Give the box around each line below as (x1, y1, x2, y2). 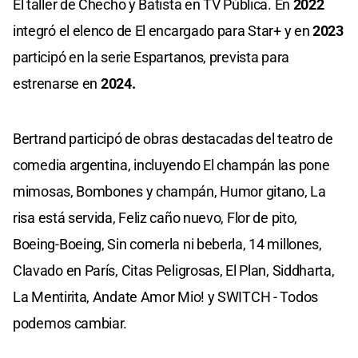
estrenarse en (13, 75, 101, 93)
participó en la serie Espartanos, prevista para (13, 49, 289, 66)
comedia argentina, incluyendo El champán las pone (13, 157, 330, 174)
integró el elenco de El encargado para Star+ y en (13, 22, 313, 40)
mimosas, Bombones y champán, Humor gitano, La (13, 183, 326, 201)
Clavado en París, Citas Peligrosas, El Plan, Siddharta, (13, 262, 335, 280)
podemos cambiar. (13, 315, 128, 332)
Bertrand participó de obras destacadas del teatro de (13, 130, 333, 148)
